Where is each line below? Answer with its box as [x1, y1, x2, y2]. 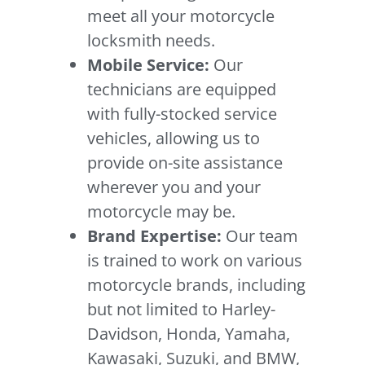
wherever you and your [87, 175, 262, 198]
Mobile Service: [87, 53, 214, 76]
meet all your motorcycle [87, 4, 275, 27]
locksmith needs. [87, 29, 216, 51]
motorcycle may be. [87, 200, 236, 222]
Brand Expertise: [87, 224, 226, 247]
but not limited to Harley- [87, 297, 276, 320]
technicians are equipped [87, 77, 277, 100]
